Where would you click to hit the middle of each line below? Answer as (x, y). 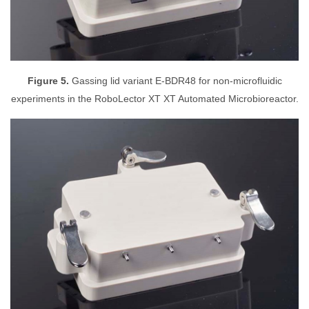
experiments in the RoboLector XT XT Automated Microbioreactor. (154, 99)
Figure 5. (48, 81)
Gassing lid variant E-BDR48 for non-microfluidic (175, 81)
